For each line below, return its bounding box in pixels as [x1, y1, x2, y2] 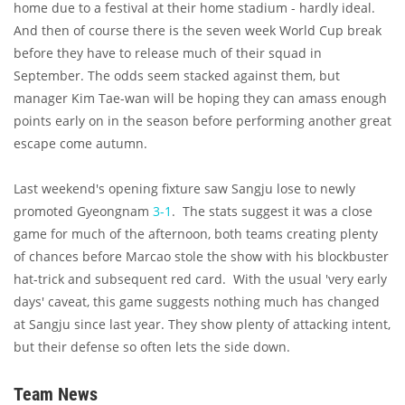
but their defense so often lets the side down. [14, 338, 290, 356]
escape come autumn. [14, 135, 147, 153]
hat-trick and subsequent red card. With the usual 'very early [14, 270, 387, 288]
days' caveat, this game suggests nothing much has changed [14, 293, 380, 311]
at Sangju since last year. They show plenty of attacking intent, [14, 316, 391, 334]
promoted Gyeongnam [14, 202, 153, 221]
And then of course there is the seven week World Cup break [14, 22, 381, 40]
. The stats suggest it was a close [172, 202, 372, 221]
